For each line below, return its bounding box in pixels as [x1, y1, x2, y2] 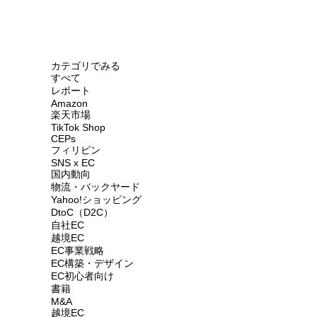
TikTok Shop [51, 122, 105, 133]
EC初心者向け [51, 270, 114, 282]
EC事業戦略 [51, 245, 104, 256]
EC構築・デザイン [51, 258, 134, 269]
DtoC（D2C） [51, 207, 113, 218]
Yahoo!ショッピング [51, 194, 142, 205]
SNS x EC [51, 157, 95, 168]
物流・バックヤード [51, 181, 140, 192]
